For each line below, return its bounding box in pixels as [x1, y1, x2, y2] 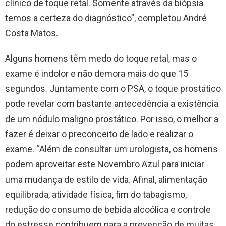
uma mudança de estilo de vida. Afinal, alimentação [5, 174, 207, 185]
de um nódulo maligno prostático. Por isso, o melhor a [5, 114, 218, 125]
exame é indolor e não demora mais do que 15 [5, 68, 188, 79]
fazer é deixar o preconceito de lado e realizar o [5, 129, 193, 140]
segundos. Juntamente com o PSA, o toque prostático [5, 83, 221, 94]
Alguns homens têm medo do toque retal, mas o [5, 53, 197, 64]
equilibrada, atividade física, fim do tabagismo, [5, 189, 187, 200]
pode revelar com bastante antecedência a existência [5, 98, 218, 109]
